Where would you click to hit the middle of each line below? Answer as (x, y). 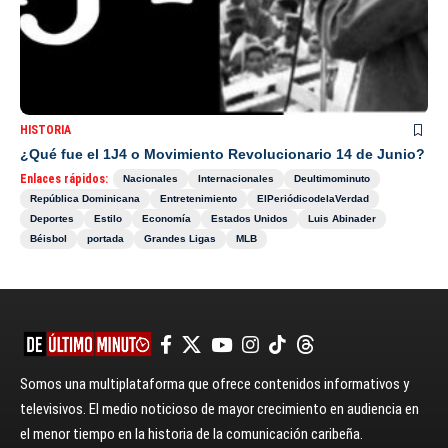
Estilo (108, 219)
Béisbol (48, 239)
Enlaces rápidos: (64, 179)
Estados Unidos (249, 219)
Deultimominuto (332, 179)
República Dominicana (85, 199)
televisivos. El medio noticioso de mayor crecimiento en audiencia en (219, 409)
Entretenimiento (198, 199)
